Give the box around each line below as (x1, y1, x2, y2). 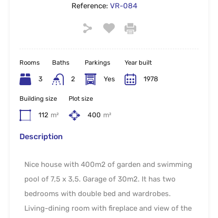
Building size (19, 94, 57, 102)
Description (19, 131, 63, 141)
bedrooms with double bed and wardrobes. (24, 189, 171, 198)
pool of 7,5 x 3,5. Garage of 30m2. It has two (24, 174, 176, 183)
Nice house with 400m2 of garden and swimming (24, 160, 192, 169)
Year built (124, 58, 152, 66)
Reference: (71, 1, 108, 10)
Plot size (69, 94, 93, 102)
